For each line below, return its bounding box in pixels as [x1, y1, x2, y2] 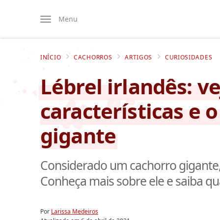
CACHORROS [74, 53, 112, 61]
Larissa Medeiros [51, 207, 98, 216]
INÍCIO [40, 53, 61, 61]
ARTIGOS [125, 53, 153, 61]
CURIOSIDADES [165, 53, 213, 61]
